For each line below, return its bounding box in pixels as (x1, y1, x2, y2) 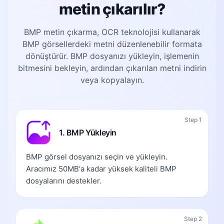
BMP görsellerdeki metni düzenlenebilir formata (22, 38, 202, 49)
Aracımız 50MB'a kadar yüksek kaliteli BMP (26, 163, 176, 173)
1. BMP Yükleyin (59, 127, 116, 137)
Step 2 (184, 214, 202, 222)
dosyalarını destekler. (26, 175, 101, 185)
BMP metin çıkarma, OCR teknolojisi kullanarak (23, 26, 200, 37)
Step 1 (184, 115, 202, 123)
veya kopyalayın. (80, 74, 144, 85)
